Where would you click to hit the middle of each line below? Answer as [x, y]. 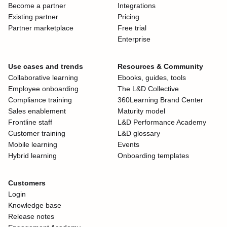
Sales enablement [37, 111]
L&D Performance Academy [162, 122]
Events [128, 145]
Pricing [128, 17]
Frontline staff [30, 122]
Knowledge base [35, 205]
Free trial [132, 28]
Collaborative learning [43, 78]
